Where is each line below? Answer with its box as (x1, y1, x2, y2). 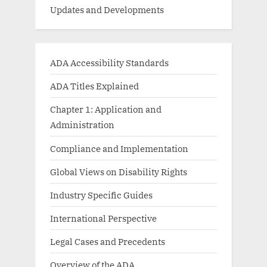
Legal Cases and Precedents (50, 235, 165, 248)
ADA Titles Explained (50, 80, 139, 92)
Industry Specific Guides (50, 188, 153, 201)
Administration (50, 119, 114, 131)
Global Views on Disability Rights (50, 165, 187, 178)
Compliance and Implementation (50, 142, 188, 154)
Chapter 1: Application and (50, 103, 162, 116)
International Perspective (50, 212, 157, 224)
